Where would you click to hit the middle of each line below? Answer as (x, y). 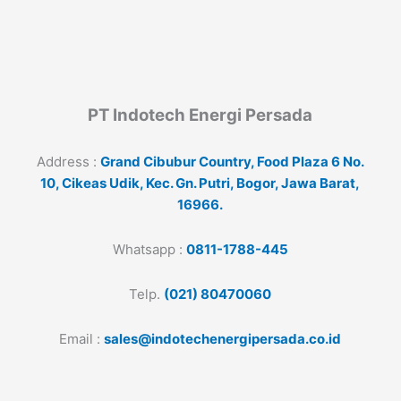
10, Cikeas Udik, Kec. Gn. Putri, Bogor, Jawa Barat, (200, 183)
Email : (82, 339)
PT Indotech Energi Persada (200, 115)
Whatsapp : (149, 249)
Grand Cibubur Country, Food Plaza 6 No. (232, 161)
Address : (68, 161)
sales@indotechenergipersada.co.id (223, 339)
